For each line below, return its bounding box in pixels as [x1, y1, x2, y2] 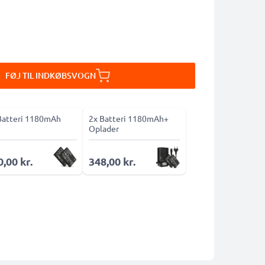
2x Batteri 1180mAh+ [88, 113, 169, 124]
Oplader [88, 123, 119, 134]
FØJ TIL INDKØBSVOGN [5, 70, 96, 81]
